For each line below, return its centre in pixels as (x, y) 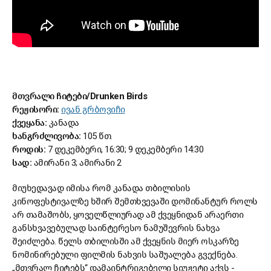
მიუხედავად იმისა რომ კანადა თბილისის (101, 188)
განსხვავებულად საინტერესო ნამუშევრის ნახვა (116, 228)
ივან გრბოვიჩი (93, 110)
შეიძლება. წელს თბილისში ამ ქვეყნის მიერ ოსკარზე (126, 242)
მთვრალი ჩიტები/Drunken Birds (80, 96)
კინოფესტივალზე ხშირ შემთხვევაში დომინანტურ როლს (135, 202)
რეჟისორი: (37, 110)
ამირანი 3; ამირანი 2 (77, 163)
